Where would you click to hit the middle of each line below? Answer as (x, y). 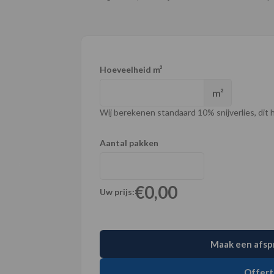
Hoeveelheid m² (131, 69)
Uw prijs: (117, 192)
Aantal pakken (129, 143)
